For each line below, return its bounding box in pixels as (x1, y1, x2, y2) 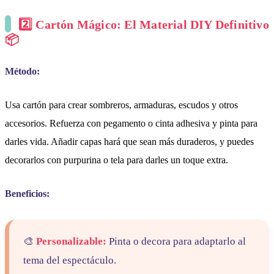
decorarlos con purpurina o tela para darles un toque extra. (5, 155, 228, 166)
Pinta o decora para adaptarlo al (106, 235, 246, 248)
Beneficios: (5, 188, 50, 199)
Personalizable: (36, 235, 107, 248)
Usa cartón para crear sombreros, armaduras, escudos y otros (5, 100, 238, 111)
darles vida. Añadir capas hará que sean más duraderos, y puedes (5, 136, 254, 147)
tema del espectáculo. (23, 254, 117, 267)
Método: (5, 66, 40, 77)
